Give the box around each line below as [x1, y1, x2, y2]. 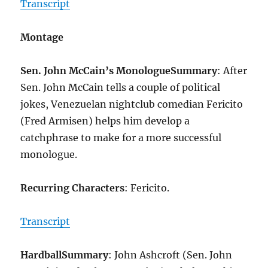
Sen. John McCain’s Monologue [20, 65, 171, 77]
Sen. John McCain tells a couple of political [20, 81, 221, 94]
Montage [20, 31, 64, 44]
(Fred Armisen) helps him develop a [20, 115, 190, 127]
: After [217, 65, 248, 77]
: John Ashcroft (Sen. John [108, 249, 233, 261]
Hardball [20, 249, 62, 261]
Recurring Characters [20, 182, 125, 194]
